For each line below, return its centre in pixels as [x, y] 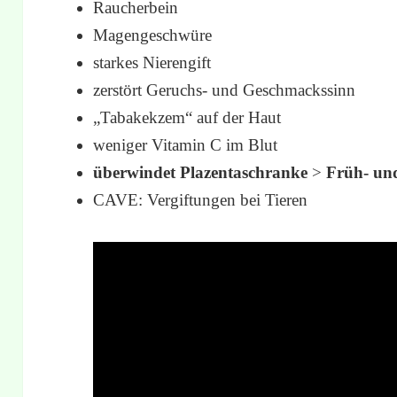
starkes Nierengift [152, 62]
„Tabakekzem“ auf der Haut [187, 117]
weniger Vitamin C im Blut [186, 144]
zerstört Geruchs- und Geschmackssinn [225, 90]
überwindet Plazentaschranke [203, 172]
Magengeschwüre [153, 35]
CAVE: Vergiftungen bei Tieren [201, 199]
